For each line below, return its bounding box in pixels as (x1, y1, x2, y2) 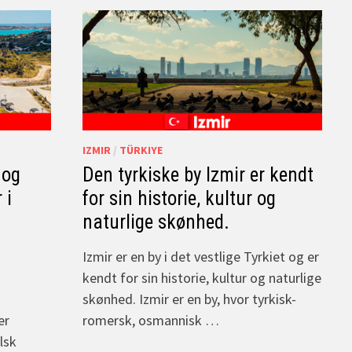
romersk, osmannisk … (82, 310, 219, 329)
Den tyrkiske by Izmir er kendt (82, 163, 313, 186)
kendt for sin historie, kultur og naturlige (82, 268, 321, 287)
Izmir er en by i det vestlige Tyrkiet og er (82, 247, 319, 266)
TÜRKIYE (119, 142, 163, 157)
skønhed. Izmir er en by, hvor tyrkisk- (82, 289, 296, 308)
